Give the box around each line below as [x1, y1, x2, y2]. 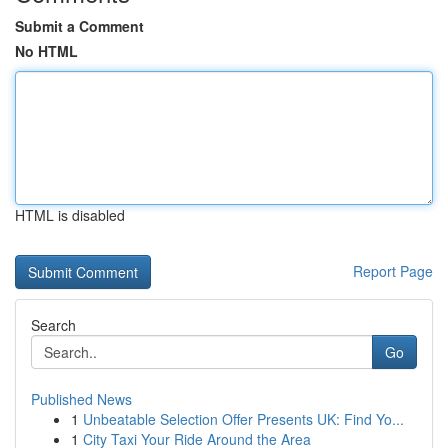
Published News [31, 389, 132, 409]
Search [31, 315, 76, 335]
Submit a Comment [15, 16, 144, 36]
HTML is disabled [15, 205, 125, 225]
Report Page [353, 261, 433, 281]
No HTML [15, 41, 78, 61]
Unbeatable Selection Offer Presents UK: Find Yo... [83, 409, 404, 429]
